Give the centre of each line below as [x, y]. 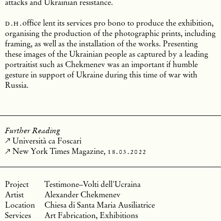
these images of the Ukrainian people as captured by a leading [107, 54]
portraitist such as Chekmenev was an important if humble [101, 64]
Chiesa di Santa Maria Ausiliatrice [100, 204]
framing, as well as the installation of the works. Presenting [101, 43]
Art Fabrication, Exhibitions [91, 215]
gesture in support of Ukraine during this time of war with [101, 74]
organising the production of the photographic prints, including [110, 33]
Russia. [17, 85]
